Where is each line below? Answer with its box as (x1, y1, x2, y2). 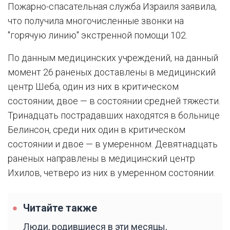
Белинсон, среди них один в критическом (8, 124, 185, 135)
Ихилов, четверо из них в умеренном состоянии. (8, 167, 215, 178)
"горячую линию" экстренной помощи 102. (8, 29, 187, 41)
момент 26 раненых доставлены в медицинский (8, 66, 216, 78)
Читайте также (23, 202, 97, 214)
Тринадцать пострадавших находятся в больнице (8, 109, 220, 121)
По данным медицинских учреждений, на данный (8, 52, 218, 63)
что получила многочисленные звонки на (8, 15, 184, 26)
